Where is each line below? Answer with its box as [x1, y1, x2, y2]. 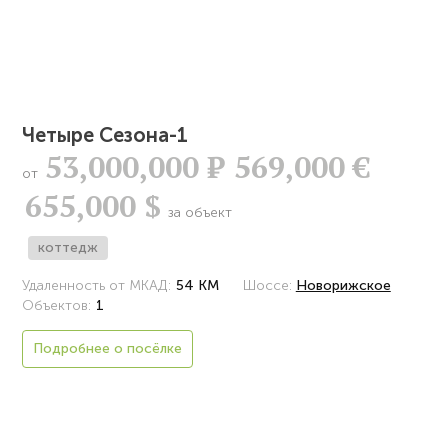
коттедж [38, 238, 99, 256]
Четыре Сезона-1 [22, 122, 189, 147]
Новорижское [295, 276, 391, 294]
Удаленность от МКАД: [22, 276, 172, 294]
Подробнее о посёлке [33, 339, 183, 357]
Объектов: [22, 296, 92, 314]
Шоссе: [242, 276, 292, 294]
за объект [164, 203, 233, 221]
